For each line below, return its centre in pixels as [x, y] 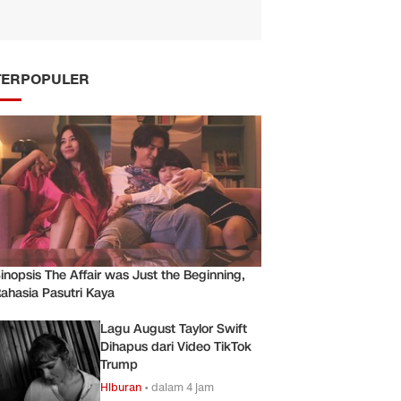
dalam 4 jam [183, 387]
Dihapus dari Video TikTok [176, 346]
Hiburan [121, 387]
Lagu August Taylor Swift [174, 328]
